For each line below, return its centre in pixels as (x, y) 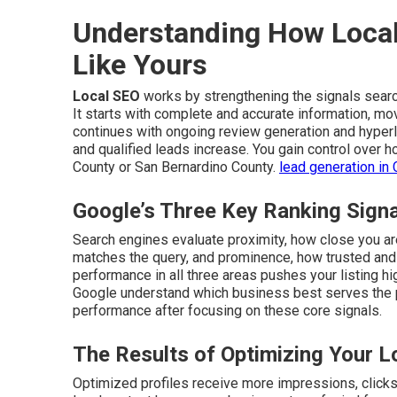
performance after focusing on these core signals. (227, 311)
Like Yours (140, 65)
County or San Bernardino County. (176, 167)
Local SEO (106, 96)
